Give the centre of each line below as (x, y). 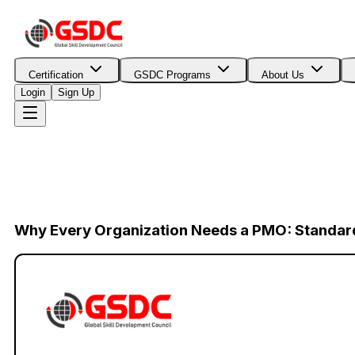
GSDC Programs (172, 75)
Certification (56, 75)
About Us (283, 75)
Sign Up (76, 92)
